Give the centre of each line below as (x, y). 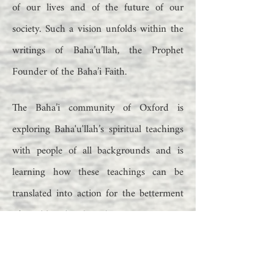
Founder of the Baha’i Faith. (69, 72)
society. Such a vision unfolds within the (98, 29)
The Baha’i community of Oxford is (98, 108)
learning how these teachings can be (98, 172)
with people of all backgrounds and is (98, 151)
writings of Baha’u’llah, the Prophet (98, 50)
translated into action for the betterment (98, 194)
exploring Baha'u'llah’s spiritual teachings (98, 129)
